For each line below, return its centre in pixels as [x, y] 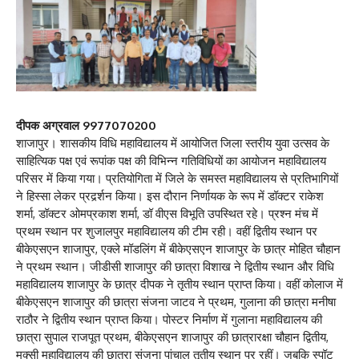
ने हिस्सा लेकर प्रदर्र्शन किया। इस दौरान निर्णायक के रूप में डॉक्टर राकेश [170, 196]
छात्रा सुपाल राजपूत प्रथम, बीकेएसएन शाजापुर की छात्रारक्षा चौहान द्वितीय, [172, 337]
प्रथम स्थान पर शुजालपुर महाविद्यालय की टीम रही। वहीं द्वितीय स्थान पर [167, 232]
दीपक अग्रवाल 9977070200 [86, 126]
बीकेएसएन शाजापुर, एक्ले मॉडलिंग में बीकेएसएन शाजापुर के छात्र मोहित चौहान [178, 249]
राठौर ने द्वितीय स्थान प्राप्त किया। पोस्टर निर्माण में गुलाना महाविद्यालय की [169, 320]
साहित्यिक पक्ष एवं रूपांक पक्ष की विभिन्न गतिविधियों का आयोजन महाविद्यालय [171, 161]
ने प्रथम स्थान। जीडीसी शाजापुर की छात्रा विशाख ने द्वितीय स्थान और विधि [175, 267]
